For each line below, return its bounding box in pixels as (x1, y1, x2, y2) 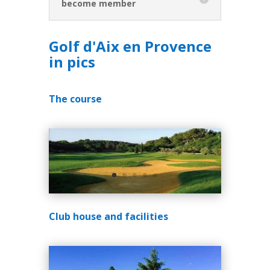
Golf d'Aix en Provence (48, 36, 212, 57)
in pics (48, 52, 95, 72)
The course (48, 92, 102, 106)
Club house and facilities (48, 209, 168, 223)
